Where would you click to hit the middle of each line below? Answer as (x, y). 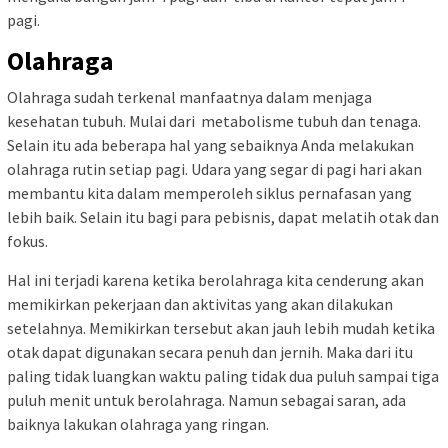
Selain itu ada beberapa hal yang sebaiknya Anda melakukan (210, 145)
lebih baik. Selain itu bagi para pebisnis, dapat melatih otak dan (223, 217)
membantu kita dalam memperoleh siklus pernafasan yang (209, 193)
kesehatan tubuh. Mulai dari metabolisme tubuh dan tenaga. (214, 121)
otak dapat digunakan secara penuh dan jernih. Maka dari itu (210, 352)
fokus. (27, 241)
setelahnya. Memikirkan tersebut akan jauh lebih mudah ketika (221, 328)
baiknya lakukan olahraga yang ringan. (138, 424)
